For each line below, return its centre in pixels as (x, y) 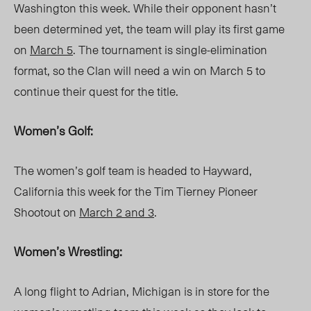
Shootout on (47, 212)
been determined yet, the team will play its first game (149, 29)
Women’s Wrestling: (69, 251)
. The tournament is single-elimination (170, 50)
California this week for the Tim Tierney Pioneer (136, 191)
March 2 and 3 (117, 212)
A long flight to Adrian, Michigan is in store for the (142, 291)
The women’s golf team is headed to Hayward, (133, 170)
